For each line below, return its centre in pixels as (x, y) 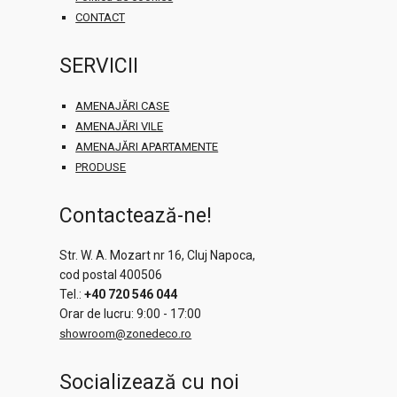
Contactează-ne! (136, 215)
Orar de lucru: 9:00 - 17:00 (131, 313)
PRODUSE (101, 167)
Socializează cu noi (150, 382)
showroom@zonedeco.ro (126, 333)
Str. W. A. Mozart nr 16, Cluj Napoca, (158, 255)
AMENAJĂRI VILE (120, 126)
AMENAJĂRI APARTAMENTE (147, 146)
